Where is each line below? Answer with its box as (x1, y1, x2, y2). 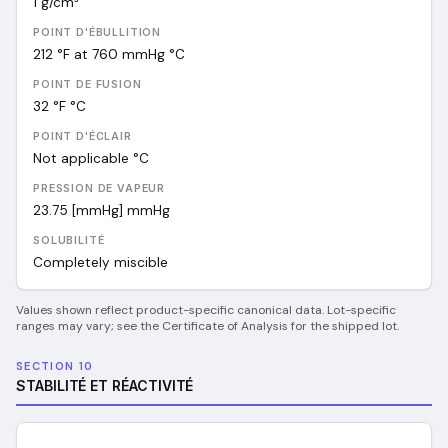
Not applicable (33, 150, 129, 167)
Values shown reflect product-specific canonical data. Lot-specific (16, 302, 396, 318)
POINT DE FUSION (33, 78, 142, 91)
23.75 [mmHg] (33, 202, 123, 219)
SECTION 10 (16, 359, 94, 373)
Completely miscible (33, 254, 168, 271)
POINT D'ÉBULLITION (33, 26, 162, 39)
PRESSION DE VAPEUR (33, 182, 166, 195)
